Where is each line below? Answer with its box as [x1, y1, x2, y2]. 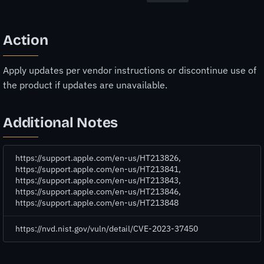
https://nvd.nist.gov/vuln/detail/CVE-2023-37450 [15, 223, 198, 235]
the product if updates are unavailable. [3, 78, 167, 91]
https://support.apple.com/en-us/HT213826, [15, 153, 181, 164]
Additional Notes [3, 114, 118, 131]
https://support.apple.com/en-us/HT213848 [15, 197, 179, 209]
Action [3, 32, 48, 49]
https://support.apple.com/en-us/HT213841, [15, 164, 181, 175]
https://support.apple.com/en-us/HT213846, [15, 186, 181, 197]
